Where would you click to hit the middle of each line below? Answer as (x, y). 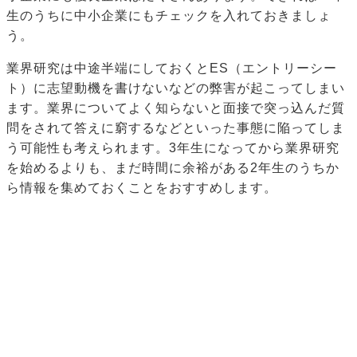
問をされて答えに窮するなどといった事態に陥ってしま (176, 128)
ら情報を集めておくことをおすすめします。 (142, 188)
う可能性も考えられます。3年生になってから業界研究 (173, 148)
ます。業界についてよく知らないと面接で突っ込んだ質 (176, 108)
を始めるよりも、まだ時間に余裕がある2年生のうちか (173, 168)
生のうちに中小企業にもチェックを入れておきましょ (169, 16)
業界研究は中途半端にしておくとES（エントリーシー (172, 69)
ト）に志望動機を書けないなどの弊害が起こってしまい (176, 88)
